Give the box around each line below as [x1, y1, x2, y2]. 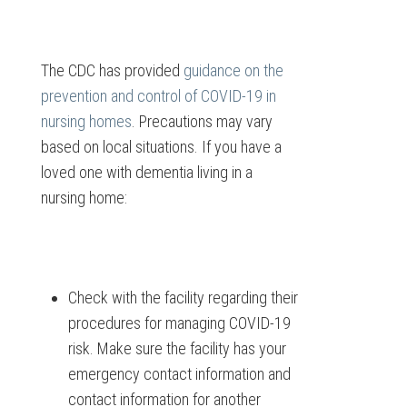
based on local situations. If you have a [40, 137, 282, 156]
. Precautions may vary [131, 112, 273, 131]
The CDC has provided [40, 61, 184, 80]
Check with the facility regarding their [67, 288, 298, 307]
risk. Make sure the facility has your [67, 339, 286, 358]
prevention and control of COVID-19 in [40, 86, 276, 105]
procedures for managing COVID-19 [67, 313, 291, 333]
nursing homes [40, 112, 132, 131]
